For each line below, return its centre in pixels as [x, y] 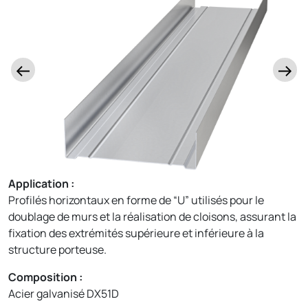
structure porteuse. [57, 249]
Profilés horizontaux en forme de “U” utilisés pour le [136, 200]
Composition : [45, 277]
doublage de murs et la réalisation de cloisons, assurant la [152, 216]
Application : [41, 183]
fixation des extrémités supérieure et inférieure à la [136, 233]
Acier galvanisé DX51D [64, 293]
